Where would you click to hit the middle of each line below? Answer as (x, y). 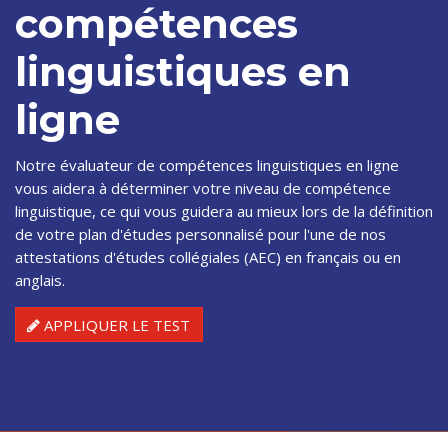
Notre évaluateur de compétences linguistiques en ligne (207, 164)
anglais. (40, 279)
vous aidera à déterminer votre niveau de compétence (203, 187)
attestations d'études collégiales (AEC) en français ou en (208, 256)
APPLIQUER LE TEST (115, 324)
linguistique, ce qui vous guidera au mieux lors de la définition (224, 210)
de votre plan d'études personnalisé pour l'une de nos (200, 233)
